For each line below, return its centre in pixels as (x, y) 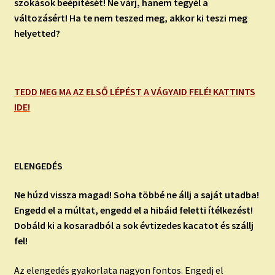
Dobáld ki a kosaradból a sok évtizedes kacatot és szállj (134, 226)
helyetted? (37, 33)
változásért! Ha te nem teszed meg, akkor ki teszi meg (130, 17)
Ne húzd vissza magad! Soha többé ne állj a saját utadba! (136, 195)
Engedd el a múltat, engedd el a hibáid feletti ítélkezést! (133, 210)
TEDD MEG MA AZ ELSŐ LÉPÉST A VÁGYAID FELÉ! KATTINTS (134, 92)
